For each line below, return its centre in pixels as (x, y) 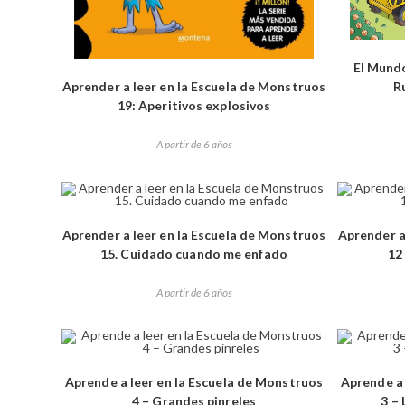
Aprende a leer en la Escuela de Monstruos (194, 382)
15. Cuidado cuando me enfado (194, 253)
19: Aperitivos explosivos (194, 106)
